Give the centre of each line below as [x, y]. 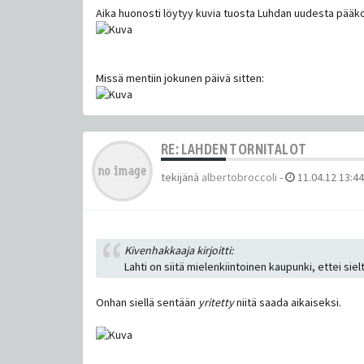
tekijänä [181, 177]
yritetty [216, 302]
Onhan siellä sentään [147, 302]
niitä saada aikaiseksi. [288, 302]
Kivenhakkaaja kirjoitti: [179, 250]
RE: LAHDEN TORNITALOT [234, 149]
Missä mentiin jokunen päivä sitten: [180, 78]
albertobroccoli [239, 177]
